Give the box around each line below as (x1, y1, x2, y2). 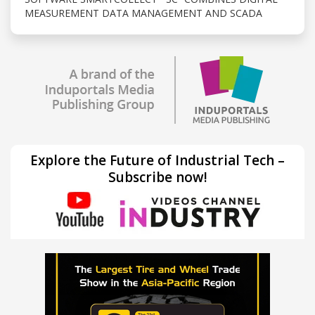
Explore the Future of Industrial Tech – (30, 151, 285, 170)
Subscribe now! (108, 168, 207, 187)
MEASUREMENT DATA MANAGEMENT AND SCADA (25, 6, 262, 20)
